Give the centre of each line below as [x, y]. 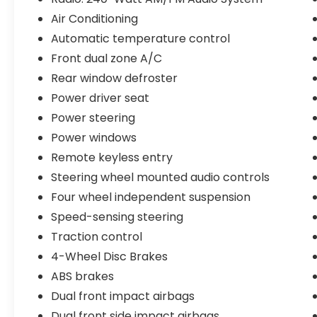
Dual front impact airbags [123, 296]
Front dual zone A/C [107, 59]
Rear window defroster [115, 79]
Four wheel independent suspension [151, 197]
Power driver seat [100, 98]
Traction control [97, 237]
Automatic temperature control [141, 39]
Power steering [93, 118]
